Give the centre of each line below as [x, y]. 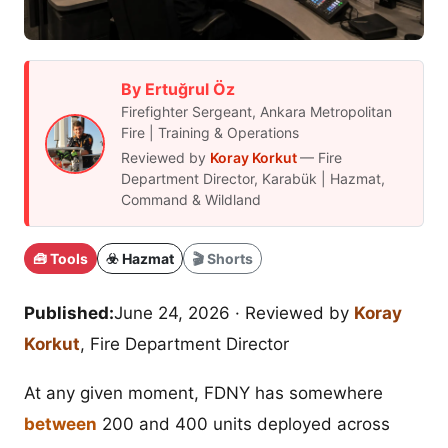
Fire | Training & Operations [210, 133]
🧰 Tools [60, 259]
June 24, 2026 [172, 313]
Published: [69, 313]
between [60, 424]
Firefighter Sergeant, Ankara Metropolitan [256, 112]
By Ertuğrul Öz [178, 89]
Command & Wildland [191, 200]
